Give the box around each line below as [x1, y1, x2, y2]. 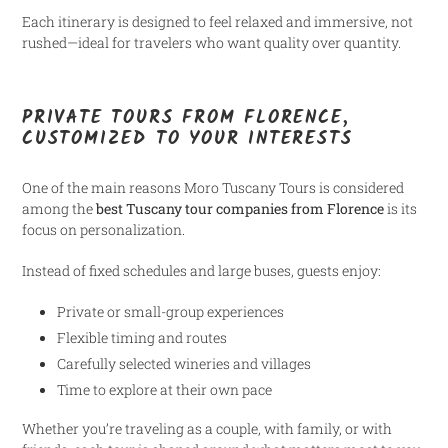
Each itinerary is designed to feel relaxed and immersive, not [22, 11, 413, 31]
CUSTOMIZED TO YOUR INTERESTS [22, 124, 353, 154]
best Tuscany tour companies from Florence [96, 199, 384, 219]
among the [22, 199, 96, 219]
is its [384, 199, 417, 219]
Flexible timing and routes [57, 328, 227, 348]
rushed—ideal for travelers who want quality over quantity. [22, 32, 401, 52]
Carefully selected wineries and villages [57, 354, 311, 374]
